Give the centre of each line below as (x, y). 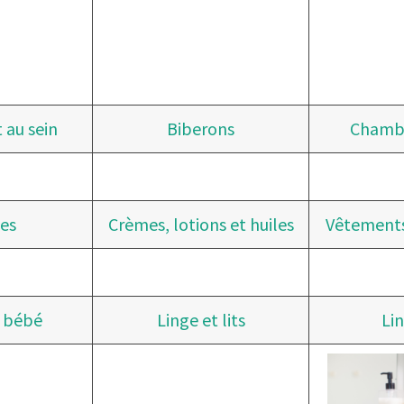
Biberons (201, 129)
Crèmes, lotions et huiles (201, 224)
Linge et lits (201, 320)
